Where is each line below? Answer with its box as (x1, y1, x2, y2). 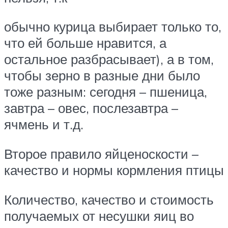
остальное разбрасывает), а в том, (4, 51, 214, 68)
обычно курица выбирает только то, (4, 18, 221, 35)
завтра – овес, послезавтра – (4, 100, 178, 117)
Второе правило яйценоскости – (4, 146, 198, 162)
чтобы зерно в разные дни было (4, 67, 200, 84)
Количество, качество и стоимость (4, 191, 214, 208)
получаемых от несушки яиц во (4, 207, 194, 224)
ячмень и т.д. (4, 116, 83, 133)
